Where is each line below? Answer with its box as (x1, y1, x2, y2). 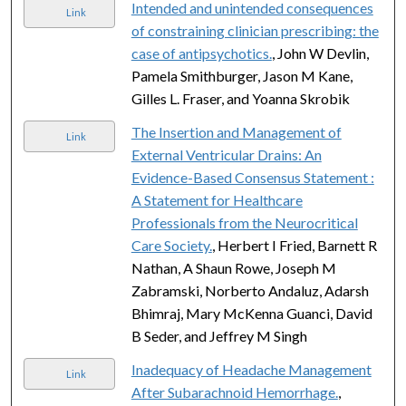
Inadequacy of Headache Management (130, 360, 372, 378)
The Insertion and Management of (130, 122, 342, 140)
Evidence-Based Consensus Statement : (130, 168, 374, 186)
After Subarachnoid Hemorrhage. (130, 382, 338, 401)
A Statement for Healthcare (130, 190, 303, 208)
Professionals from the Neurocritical (130, 213, 358, 231)
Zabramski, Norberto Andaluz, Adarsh (130, 281, 369, 299)
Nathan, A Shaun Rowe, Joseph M (130, 258, 336, 276)
